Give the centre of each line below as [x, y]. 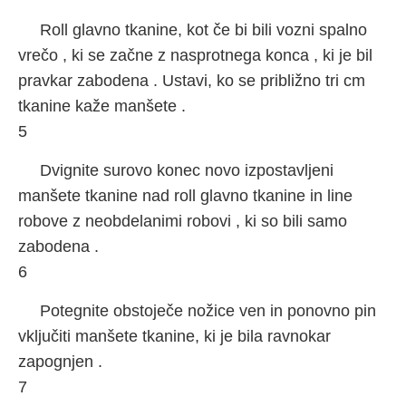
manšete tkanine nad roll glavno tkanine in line [185, 196]
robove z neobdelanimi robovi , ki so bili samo [183, 221]
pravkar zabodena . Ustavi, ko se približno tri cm [192, 81]
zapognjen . [60, 362]
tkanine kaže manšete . [102, 106]
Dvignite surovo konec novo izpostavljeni [187, 170]
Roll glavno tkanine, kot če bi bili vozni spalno [203, 30]
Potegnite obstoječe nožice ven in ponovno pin [208, 311]
